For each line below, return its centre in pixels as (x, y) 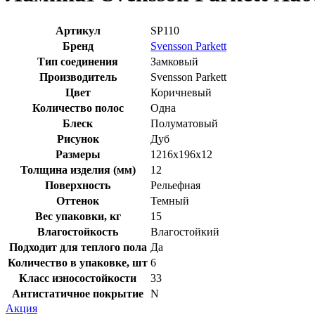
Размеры (78, 154)
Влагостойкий (185, 231)
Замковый (174, 61)
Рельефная (175, 185)
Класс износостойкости (78, 278)
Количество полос (78, 108)
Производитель (78, 77)
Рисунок (78, 139)
